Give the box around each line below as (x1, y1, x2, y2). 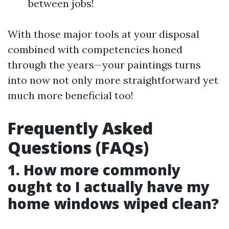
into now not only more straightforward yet (8, 74, 218, 86)
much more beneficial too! (8, 89, 133, 102)
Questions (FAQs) (8, 136, 149, 158)
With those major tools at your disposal (8, 28, 199, 40)
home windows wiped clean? (8, 194, 219, 213)
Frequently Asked (8, 117, 153, 139)
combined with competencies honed (8, 43, 182, 56)
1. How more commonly (8, 160, 180, 179)
